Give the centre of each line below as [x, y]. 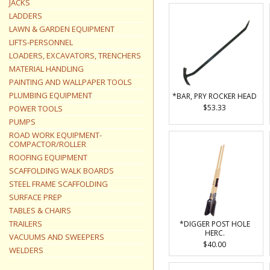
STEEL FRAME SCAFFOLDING [58, 184]
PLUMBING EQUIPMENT [51, 95]
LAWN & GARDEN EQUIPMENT [62, 29]
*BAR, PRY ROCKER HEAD [215, 96]
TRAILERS [26, 224]
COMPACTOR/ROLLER [48, 144]
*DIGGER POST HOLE [215, 224]
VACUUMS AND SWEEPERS [57, 237]
